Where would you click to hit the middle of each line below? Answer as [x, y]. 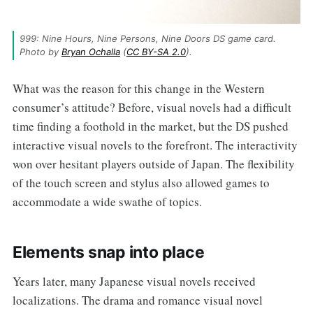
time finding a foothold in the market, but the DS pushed [150, 126]
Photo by [40, 52]
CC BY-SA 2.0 [156, 52]
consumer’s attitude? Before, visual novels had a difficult [152, 108]
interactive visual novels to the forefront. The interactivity [155, 145]
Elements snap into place [108, 253]
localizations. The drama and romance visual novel [137, 300]
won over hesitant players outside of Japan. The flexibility [153, 164]
